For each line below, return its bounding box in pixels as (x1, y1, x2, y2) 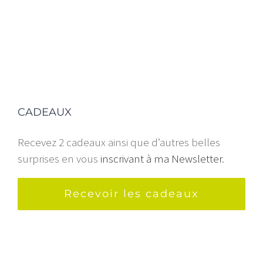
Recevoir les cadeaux (64, 187, 199, 200)
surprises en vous (18, 151, 100, 166)
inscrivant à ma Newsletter (100, 151, 222, 166)
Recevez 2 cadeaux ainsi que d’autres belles (18, 134, 220, 149)
